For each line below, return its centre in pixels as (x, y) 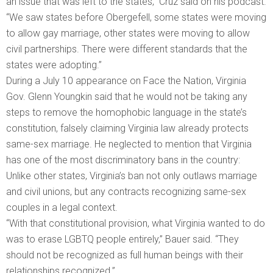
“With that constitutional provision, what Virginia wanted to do (136, 224)
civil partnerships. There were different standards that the (127, 49)
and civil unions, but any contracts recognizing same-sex (126, 192)
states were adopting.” (54, 65)
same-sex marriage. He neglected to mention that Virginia (129, 144)
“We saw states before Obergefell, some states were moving (136, 18)
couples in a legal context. (62, 208)
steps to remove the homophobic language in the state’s (126, 113)
